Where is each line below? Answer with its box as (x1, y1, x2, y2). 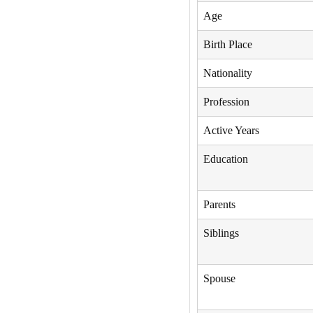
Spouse (203, 272, 235, 285)
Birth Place (203, 38, 252, 51)
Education (203, 153, 248, 166)
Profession (203, 96, 249, 108)
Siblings (203, 227, 239, 240)
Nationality (203, 67, 252, 80)
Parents (203, 198, 235, 211)
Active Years (203, 124, 259, 137)
